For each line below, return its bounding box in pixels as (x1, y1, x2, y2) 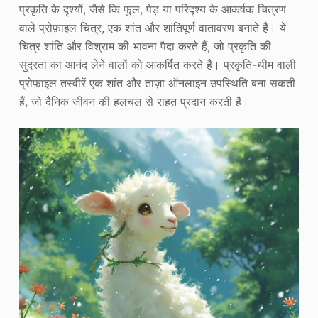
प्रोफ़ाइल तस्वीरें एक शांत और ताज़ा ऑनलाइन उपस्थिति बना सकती (18, 75, 295, 90)
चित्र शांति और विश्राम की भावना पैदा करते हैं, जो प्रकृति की (18, 38, 271, 53)
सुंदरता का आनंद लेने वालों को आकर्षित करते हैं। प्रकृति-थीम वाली (18, 57, 296, 72)
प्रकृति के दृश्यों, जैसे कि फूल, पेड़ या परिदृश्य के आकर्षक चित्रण (18, 1, 286, 16)
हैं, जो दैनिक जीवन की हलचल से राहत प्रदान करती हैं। (18, 94, 249, 109)
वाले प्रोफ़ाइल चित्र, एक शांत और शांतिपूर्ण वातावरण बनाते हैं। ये (18, 20, 286, 35)
